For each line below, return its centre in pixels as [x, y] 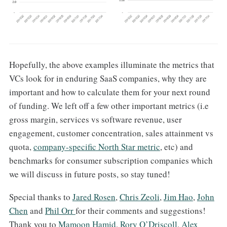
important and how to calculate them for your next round [109, 92]
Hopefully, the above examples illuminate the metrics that [111, 65]
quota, [21, 147]
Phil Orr [60, 211]
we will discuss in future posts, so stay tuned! [89, 174]
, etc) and [176, 147]
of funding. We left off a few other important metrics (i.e [109, 106]
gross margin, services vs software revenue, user [95, 120]
